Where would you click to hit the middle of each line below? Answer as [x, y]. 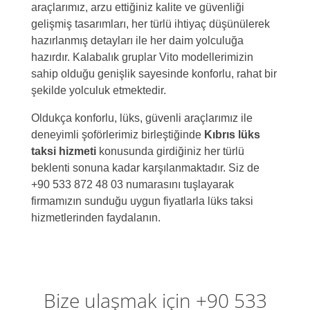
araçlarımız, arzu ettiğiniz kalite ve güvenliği [138, 8]
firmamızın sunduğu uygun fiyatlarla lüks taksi [142, 201]
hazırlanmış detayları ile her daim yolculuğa [137, 41]
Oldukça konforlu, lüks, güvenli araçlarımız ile [142, 118]
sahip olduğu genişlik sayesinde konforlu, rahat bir [154, 74]
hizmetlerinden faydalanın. [96, 218]
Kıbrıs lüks [232, 135]
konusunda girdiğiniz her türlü [172, 152]
